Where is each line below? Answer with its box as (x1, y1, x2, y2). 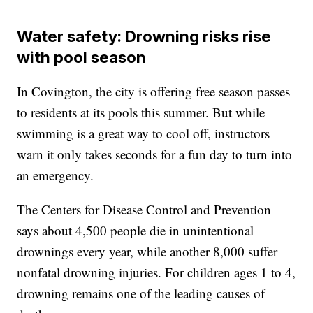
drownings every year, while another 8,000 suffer (17, 242, 278, 261)
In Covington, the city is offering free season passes (17, 82, 291, 101)
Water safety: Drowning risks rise (17, 27, 272, 46)
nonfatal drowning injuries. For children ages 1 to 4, (17, 263, 296, 282)
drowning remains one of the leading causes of (17, 284, 265, 303)
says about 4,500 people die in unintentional (17, 221, 254, 240)
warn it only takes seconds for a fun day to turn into (17, 145, 293, 163)
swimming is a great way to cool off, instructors (17, 124, 270, 143)
